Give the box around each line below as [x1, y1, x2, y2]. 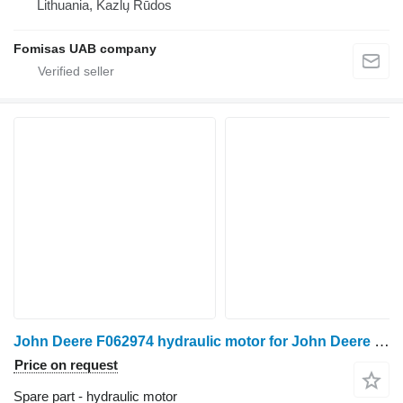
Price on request [14, 357, 118, 373]
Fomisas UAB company [13, 41, 157, 57]
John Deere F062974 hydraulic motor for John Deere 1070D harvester [374, 333, 390, 351]
